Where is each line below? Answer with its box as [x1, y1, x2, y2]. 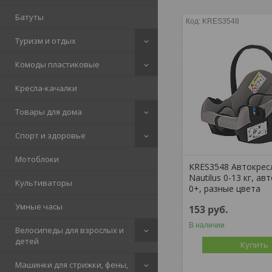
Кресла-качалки [15, 83, 77, 93]
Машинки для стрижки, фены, [15, 259, 128, 270]
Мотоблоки [15, 154, 59, 165]
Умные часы [15, 201, 63, 212]
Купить [240, 239, 269, 250]
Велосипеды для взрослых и [15, 225, 124, 236]
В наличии [189, 220, 225, 229]
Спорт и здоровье [15, 130, 86, 141]
